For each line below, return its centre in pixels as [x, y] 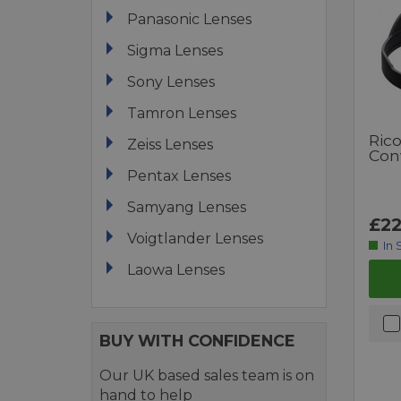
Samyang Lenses [187, 207]
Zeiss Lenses [170, 144]
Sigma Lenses [175, 50]
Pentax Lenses [179, 175]
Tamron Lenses [182, 113]
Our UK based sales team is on [207, 375]
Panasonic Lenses [189, 19]
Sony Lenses [171, 81]
